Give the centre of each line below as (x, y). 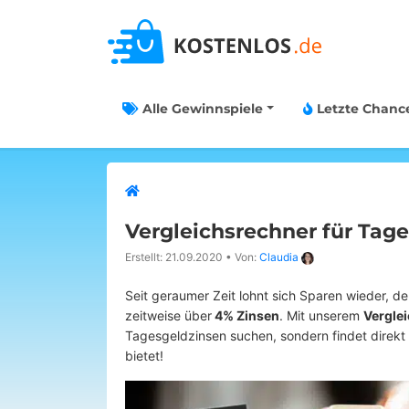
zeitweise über (168, 315)
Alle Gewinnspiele (201, 109)
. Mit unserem (321, 315)
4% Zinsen (246, 315)
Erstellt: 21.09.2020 (174, 257)
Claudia (279, 257)
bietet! (146, 356)
